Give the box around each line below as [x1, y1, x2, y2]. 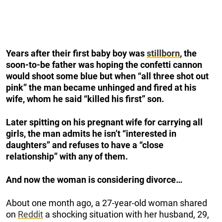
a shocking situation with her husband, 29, [43, 209, 209, 220]
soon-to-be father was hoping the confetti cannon [6, 59, 202, 70]
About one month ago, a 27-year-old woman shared [6, 198, 207, 209]
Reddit [18, 209, 43, 220]
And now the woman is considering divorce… [6, 174, 182, 185]
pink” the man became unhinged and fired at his [6, 82, 196, 93]
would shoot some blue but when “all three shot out [6, 71, 209, 82]
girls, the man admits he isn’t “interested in [6, 128, 176, 139]
